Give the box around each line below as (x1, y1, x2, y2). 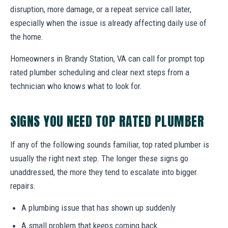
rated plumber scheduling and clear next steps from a (10, 67, 189, 77)
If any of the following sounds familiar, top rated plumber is (10, 139, 209, 150)
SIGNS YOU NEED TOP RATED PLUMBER (10, 111, 205, 131)
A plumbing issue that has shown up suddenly (21, 202, 176, 213)
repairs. (10, 180, 36, 191)
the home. (10, 31, 43, 42)
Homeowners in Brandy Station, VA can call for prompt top (10, 53, 205, 64)
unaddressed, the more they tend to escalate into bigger (10, 166, 197, 177)
